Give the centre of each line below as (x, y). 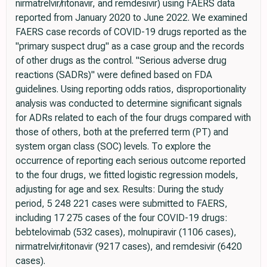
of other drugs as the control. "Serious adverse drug (121, 60)
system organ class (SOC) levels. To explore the (113, 146)
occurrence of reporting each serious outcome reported (131, 160)
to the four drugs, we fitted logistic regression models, (127, 175)
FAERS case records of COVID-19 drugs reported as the (131, 32)
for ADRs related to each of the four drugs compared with (133, 117)
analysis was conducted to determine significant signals (129, 103)
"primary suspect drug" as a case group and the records (130, 46)
